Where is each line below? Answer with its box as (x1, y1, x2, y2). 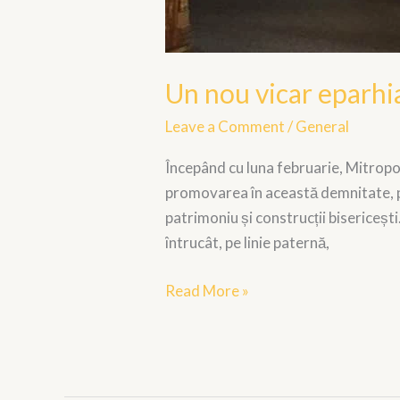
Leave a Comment (165, 116, 286, 136)
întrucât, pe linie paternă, (165, 233, 330, 253)
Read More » (165, 280, 250, 300)
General (296, 116, 350, 136)
